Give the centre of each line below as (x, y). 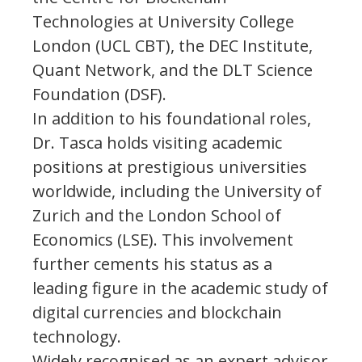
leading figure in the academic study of (180, 288)
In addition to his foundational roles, (172, 118)
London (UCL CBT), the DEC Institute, (173, 45)
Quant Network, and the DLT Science (173, 69)
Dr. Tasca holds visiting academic (157, 142)
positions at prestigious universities (170, 166)
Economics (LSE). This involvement (163, 239)
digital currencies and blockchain (157, 312)
